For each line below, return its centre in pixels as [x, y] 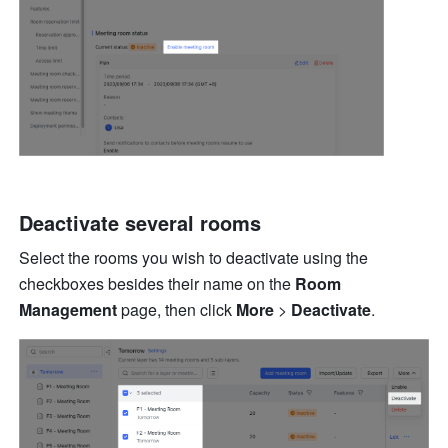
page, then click [179, 309]
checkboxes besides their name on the [157, 283]
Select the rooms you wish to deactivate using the [194, 257]
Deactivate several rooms [143, 222]
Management [70, 309]
